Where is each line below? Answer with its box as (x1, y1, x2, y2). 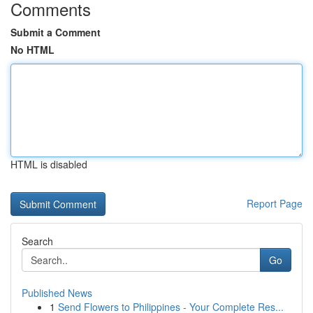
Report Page (247, 196, 303, 210)
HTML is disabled (10, 157, 87, 171)
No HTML (10, 43, 54, 57)
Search (22, 234, 53, 248)
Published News (22, 286, 92, 300)
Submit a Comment (10, 25, 101, 39)
